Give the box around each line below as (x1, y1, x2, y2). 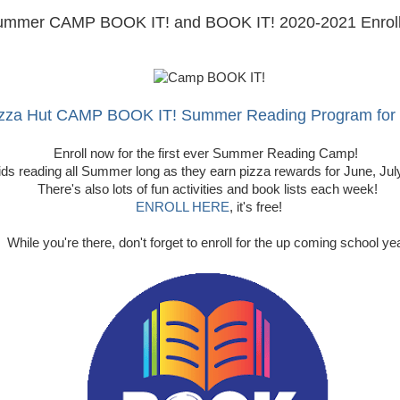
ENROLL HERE (136, 199, 229, 214)
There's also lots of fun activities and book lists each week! (37, 181, 381, 196)
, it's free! (229, 199, 282, 214)
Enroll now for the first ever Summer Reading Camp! (53, 146, 365, 161)
